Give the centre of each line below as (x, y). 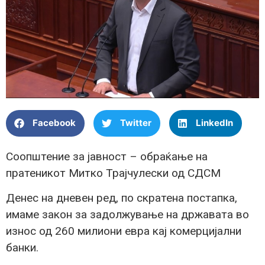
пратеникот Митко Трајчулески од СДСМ (113, 173)
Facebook (54, 123)
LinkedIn (214, 123)
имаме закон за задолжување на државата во (127, 215)
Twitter (136, 123)
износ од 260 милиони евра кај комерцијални (124, 231)
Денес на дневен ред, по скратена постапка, (122, 198)
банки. (22, 248)
